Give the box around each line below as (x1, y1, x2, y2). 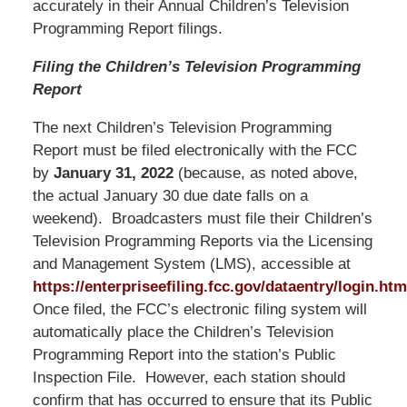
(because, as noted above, (173, 164, 358, 182)
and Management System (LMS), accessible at (32, 254, 351, 273)
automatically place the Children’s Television (32, 323, 333, 341)
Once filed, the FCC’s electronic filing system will (32, 300, 367, 318)
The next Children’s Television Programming (32, 118, 332, 136)
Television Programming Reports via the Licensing (32, 232, 372, 250)
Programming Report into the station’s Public (32, 345, 336, 363)
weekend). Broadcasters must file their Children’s (32, 209, 372, 227)
